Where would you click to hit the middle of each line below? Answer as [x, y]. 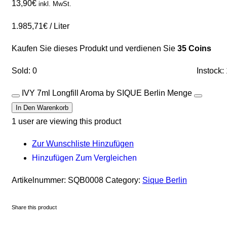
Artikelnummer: [40, 180]
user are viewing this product [69, 122]
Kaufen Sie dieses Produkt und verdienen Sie [94, 49]
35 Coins [194, 49]
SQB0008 [86, 180]
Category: [124, 180]
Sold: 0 [24, 71]
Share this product [34, 207]
